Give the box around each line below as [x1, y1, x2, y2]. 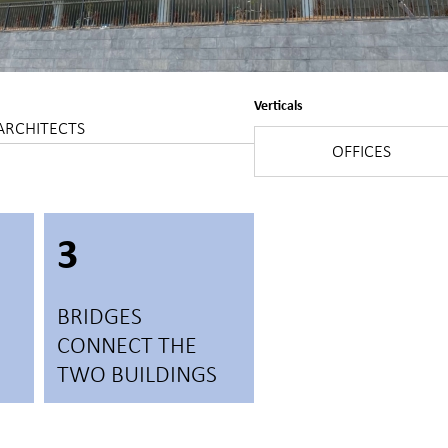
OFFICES [332, 140, 391, 162]
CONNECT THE [57, 330, 197, 359]
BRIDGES [57, 301, 142, 330]
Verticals [254, 95, 303, 115]
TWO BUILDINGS [57, 359, 217, 388]
